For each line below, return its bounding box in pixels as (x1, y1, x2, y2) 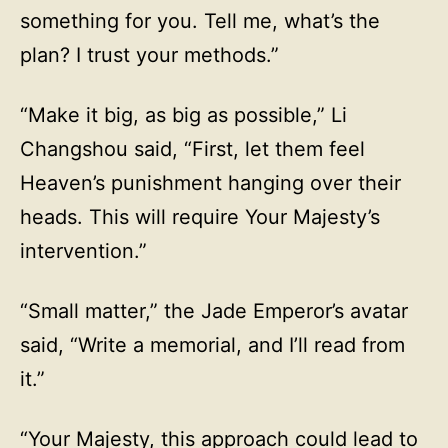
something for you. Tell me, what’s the (20, 9, 380, 33)
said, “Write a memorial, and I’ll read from (20, 333, 405, 357)
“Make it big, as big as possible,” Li (20, 103, 347, 127)
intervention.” (20, 239, 147, 263)
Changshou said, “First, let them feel (20, 137, 365, 161)
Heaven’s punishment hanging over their (20, 171, 401, 195)
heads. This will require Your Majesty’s (20, 205, 380, 229)
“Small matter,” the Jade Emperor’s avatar (20, 299, 408, 323)
